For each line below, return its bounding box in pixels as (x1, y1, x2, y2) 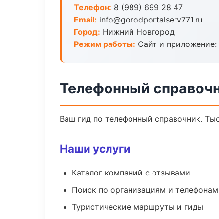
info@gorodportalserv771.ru (97, 15, 202, 24)
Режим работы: (74, 39, 135, 49)
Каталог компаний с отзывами (72, 168, 190, 177)
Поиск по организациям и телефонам (72, 185, 218, 195)
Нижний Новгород (100, 27, 175, 37)
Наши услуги (60, 142, 131, 155)
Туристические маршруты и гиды (72, 202, 203, 212)
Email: (74, 15, 97, 24)
